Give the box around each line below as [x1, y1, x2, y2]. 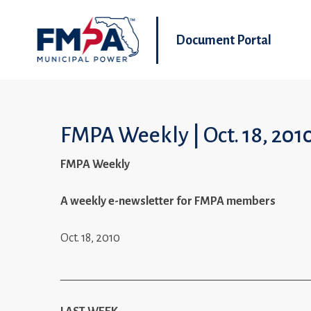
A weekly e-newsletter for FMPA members [60, 194, 276, 208]
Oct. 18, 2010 [60, 231, 120, 244]
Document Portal [176, 33, 271, 47]
